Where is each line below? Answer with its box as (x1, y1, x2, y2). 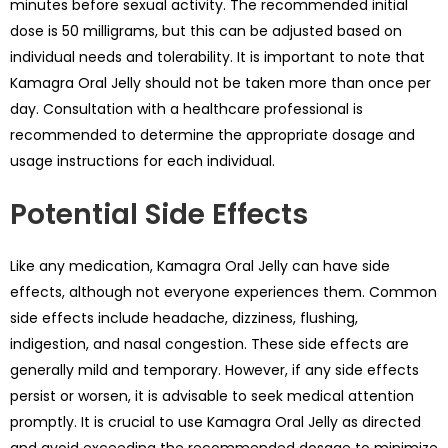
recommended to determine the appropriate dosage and (10, 124, 415, 145)
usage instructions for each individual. (10, 150, 275, 171)
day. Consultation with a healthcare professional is (10, 98, 363, 119)
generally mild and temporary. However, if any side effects (10, 359, 419, 380)
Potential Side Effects (10, 194, 308, 234)
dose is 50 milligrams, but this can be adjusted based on (10, 20, 402, 41)
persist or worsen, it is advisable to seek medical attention (10, 385, 414, 406)
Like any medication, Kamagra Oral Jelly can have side (10, 255, 390, 276)
